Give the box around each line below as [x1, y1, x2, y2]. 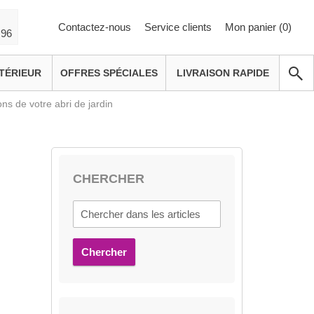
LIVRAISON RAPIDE [176, 67, 269, 78]
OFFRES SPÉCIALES [60, 67, 158, 78]
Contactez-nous [58, 20, 134, 33]
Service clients [144, 20, 214, 33]
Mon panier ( [225, 20, 282, 33]
